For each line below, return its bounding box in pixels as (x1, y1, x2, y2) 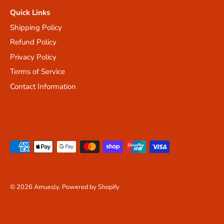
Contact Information (10, 81, 76, 91)
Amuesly (34, 182, 59, 192)
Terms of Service (10, 66, 65, 77)
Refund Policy (10, 37, 56, 47)
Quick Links (10, 7, 50, 17)
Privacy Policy (10, 51, 56, 62)
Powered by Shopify (62, 182, 119, 192)
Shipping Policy (10, 22, 62, 32)
